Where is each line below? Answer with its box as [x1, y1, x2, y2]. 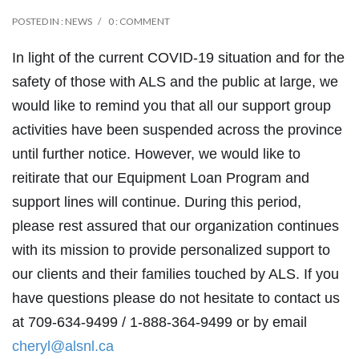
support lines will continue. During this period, [12, 193, 301, 210]
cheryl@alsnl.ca [12, 337, 114, 354]
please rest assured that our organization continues [12, 217, 339, 234]
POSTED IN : [12, 14, 65, 27]
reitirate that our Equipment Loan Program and [12, 169, 309, 186]
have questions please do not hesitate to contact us [12, 289, 340, 306]
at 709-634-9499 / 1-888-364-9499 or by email [12, 313, 307, 330]
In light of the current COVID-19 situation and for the [12, 49, 345, 66]
